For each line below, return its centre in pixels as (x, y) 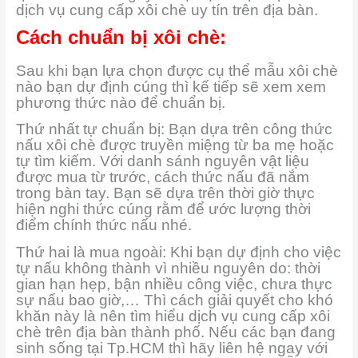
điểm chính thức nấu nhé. (103, 225)
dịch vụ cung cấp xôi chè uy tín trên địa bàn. (167, 10)
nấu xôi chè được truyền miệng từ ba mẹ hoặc (175, 145)
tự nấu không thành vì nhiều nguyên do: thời (168, 268)
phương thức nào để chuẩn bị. (120, 102)
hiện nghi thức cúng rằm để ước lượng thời (163, 209)
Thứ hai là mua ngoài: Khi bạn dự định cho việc (178, 252)
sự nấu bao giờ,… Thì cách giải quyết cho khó (174, 300)
